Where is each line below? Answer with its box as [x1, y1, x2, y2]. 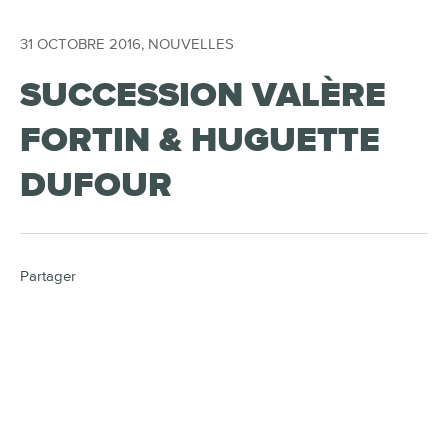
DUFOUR [20, 168, 172, 203]
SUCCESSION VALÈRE [20, 78, 386, 113]
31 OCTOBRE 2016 [20, 37, 141, 52]
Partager [20, 269, 76, 284]
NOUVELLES [148, 37, 234, 52]
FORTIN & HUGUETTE [20, 123, 380, 158]
